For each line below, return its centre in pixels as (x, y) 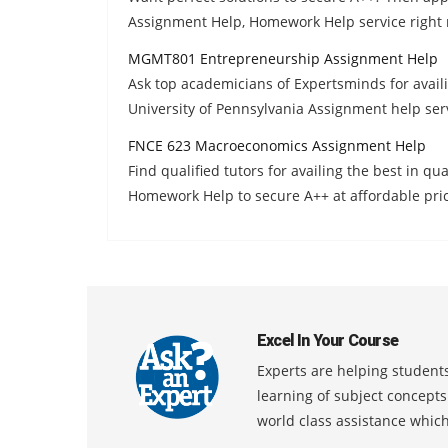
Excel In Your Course (327, 340)
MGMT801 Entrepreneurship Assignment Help (283, 58)
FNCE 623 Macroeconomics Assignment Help (277, 145)
